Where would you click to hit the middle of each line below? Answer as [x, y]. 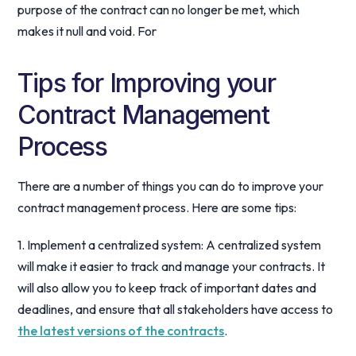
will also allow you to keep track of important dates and [167, 288]
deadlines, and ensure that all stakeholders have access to [176, 309]
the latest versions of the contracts [121, 331]
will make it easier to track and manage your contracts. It [172, 266]
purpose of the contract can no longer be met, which [159, 10]
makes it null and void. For [87, 31]
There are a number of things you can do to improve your [171, 186]
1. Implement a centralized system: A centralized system [170, 245]
